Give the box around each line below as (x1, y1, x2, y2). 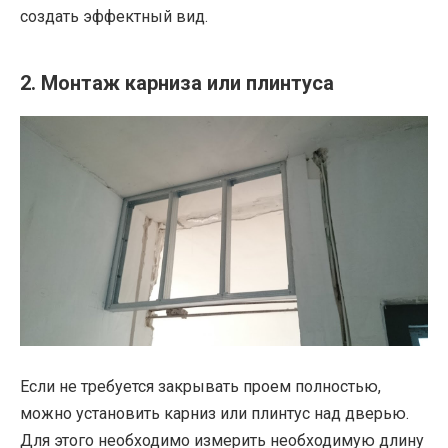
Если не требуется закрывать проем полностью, (20, 377, 381, 397)
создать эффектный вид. (20, 7, 208, 27)
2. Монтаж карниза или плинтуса (20, 71, 334, 96)
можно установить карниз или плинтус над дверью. (20, 404, 409, 424)
